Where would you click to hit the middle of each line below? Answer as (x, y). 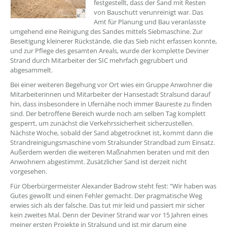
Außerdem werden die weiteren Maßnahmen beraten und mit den (110, 152)
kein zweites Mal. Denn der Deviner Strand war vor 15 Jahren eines (109, 215)
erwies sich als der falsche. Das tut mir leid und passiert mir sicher (107, 205)
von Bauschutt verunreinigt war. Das (148, 12)
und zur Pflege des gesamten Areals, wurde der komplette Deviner (109, 51)
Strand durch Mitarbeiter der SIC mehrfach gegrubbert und (99, 60)
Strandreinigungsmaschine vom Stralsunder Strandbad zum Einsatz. (112, 142)
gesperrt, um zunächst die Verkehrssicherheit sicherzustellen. (102, 123)
